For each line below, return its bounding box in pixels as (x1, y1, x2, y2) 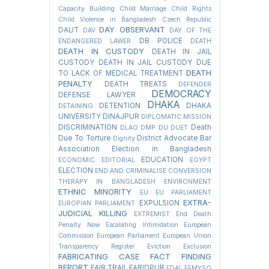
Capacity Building (58, 4, 115, 13)
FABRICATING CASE (58, 251, 139, 261)
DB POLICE (139, 36, 183, 45)
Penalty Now (58, 220, 100, 229)
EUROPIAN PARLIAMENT (58, 199, 136, 207)
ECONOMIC (58, 156, 95, 164)
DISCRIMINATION (58, 122, 117, 131)
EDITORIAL (101, 156, 135, 164)
